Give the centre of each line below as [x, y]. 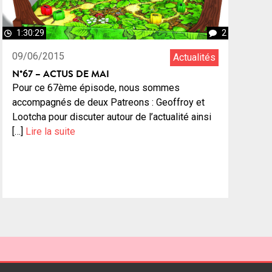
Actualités [194, 58]
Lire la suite [50, 132]
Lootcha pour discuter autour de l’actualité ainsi [112, 117]
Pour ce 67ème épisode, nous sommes [96, 88]
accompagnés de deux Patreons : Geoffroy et [108, 103]
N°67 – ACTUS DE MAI [61, 74]
